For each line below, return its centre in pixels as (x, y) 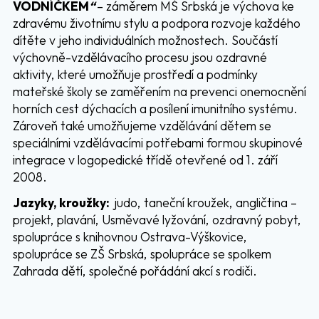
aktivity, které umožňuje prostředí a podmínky (135, 74)
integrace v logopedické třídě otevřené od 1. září (145, 160)
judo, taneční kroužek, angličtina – (205, 203)
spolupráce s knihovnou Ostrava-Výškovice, (130, 237)
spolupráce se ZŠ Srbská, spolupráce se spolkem (142, 254)
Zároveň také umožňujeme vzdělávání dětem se (142, 126)
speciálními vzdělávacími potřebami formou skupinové (157, 143)
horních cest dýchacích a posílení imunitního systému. (155, 109)
